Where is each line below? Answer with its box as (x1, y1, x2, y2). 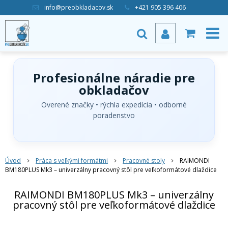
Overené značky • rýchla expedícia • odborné (41, 100, 187, 109)
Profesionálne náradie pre (33, 69, 195, 86)
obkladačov (78, 81, 150, 98)
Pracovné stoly (123, 156, 165, 165)
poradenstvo (93, 110, 135, 120)
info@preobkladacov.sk (44, 3, 113, 12)
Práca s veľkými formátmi (36, 156, 108, 165)
